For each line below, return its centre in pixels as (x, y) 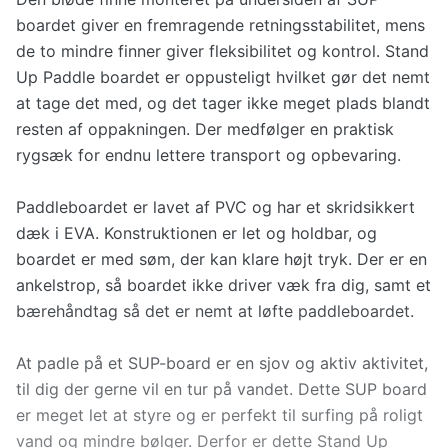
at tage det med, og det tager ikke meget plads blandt (223, 103)
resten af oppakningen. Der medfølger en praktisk (205, 129)
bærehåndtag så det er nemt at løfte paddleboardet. (215, 311)
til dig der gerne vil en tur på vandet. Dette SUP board (221, 389)
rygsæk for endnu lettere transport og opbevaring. (208, 155)
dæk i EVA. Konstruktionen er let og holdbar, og (196, 233)
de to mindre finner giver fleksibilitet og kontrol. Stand (222, 51)
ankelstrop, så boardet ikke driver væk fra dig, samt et (223, 285)
